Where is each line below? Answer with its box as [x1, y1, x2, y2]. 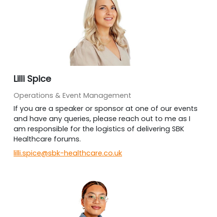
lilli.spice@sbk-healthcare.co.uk [14, 148, 122, 158]
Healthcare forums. [14, 134, 81, 144]
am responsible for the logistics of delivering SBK [14, 124, 184, 134]
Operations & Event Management [14, 91, 131, 100]
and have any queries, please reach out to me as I [14, 114, 190, 124]
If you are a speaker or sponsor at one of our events [14, 104, 198, 113]
